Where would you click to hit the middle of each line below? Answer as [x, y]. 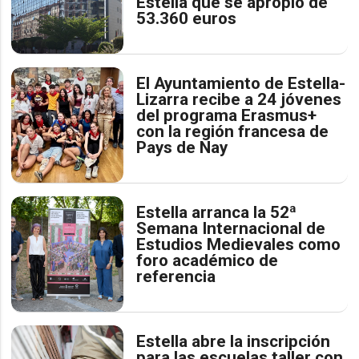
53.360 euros [187, 19]
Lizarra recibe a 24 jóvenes [239, 100]
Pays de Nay [182, 148]
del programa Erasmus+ [227, 116]
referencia [176, 277]
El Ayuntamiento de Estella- [241, 84]
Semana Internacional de [231, 229]
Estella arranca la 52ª [217, 213]
